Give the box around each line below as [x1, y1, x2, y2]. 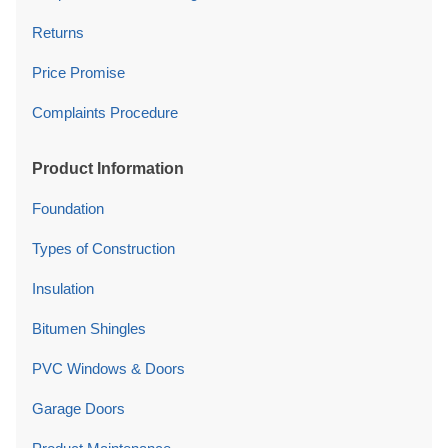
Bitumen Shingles [32, 319, 146, 337]
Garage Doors [32, 399, 125, 417]
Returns [32, 23, 84, 41]
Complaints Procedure [32, 103, 178, 121]
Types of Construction [32, 239, 175, 257]
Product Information [32, 159, 184, 177]
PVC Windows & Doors [32, 359, 185, 377]
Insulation [32, 279, 94, 297]
